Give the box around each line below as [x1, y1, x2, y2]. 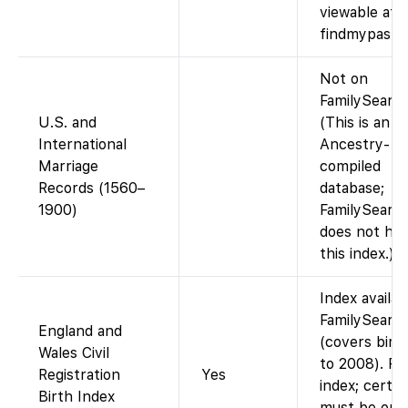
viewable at [320, 4, 396, 22]
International [38, 136, 127, 154]
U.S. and [38, 114, 97, 132]
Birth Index [38, 388, 115, 406]
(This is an [320, 114, 390, 132]
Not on [320, 70, 368, 88]
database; [320, 179, 384, 198]
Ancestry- [320, 136, 390, 154]
